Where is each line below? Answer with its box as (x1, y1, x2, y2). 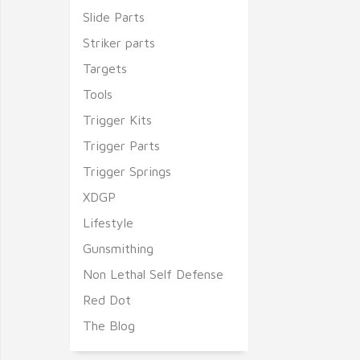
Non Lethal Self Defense (83, 267, 223, 281)
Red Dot (83, 292, 131, 307)
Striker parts (83, 35, 155, 50)
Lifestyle (83, 215, 133, 230)
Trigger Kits (83, 112, 152, 127)
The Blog (83, 318, 135, 333)
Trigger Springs (83, 164, 171, 178)
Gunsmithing (83, 241, 153, 256)
